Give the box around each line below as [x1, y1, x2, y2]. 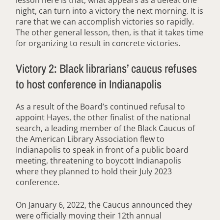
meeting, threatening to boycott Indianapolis [16, 155, 181, 166]
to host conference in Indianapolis [16, 76, 164, 92]
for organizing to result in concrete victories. [16, 37, 180, 49]
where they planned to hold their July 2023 [16, 166, 172, 177]
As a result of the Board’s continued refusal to [16, 101, 185, 112]
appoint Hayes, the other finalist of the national [16, 112, 191, 123]
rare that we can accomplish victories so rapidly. [16, 16, 194, 27]
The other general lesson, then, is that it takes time [16, 27, 203, 38]
